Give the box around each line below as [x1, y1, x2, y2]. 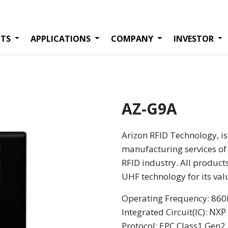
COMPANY [110, 33, 153, 44]
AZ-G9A [122, 98, 177, 119]
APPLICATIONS [31, 33, 91, 44]
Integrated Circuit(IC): [122, 206, 209, 218]
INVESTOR [173, 33, 214, 44]
